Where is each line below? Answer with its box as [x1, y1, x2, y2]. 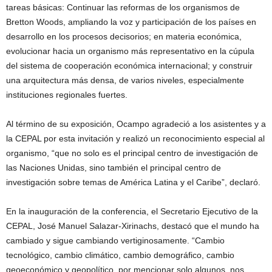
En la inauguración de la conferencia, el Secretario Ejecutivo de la [6, 206, 258, 216]
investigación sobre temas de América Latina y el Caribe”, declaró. [6, 177, 260, 187]
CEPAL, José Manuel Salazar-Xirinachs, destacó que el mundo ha [6, 220, 259, 231]
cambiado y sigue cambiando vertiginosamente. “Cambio [6, 235, 225, 245]
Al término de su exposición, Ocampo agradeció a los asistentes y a [6, 118, 266, 129]
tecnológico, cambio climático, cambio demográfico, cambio [6, 250, 234, 260]
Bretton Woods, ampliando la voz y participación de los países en [6, 16, 256, 27]
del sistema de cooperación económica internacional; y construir [6, 60, 253, 70]
